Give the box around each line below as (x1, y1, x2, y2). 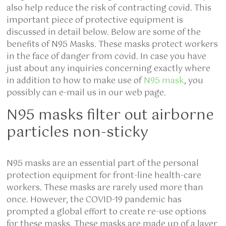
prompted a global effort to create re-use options (7, 205, 207, 219)
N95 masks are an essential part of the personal (7, 157, 199, 171)
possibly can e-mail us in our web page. (7, 86, 166, 100)
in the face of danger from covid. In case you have (7, 50, 207, 64)
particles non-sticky (7, 121, 149, 144)
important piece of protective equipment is (7, 14, 184, 27)
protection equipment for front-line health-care (7, 169, 202, 183)
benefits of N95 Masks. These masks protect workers (7, 38, 218, 51)
